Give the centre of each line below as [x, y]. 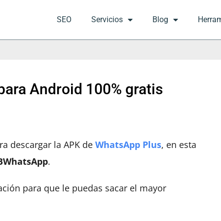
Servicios [107, 19]
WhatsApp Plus [128, 145]
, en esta [179, 145]
